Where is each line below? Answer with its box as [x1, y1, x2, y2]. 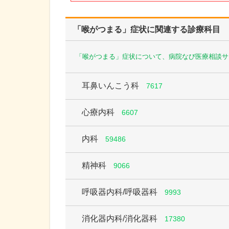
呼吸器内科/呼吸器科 [82, 187, 157, 196]
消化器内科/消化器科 [82, 214, 157, 223]
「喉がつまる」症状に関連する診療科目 [73, 25, 220, 34]
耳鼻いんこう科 [82, 81, 139, 90]
